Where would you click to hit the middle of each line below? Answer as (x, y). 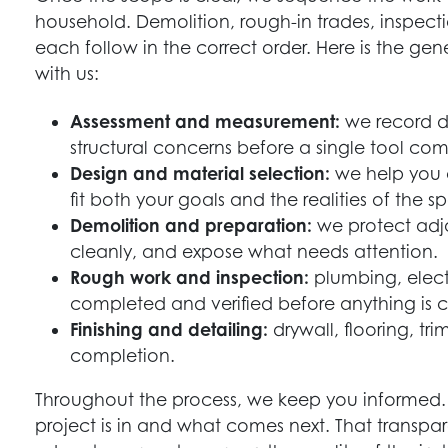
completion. (123, 356)
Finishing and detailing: (169, 330)
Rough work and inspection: (190, 278)
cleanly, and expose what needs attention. (254, 252)
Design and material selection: (200, 174)
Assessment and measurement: (205, 122)
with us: (67, 74)
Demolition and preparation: (191, 226)
